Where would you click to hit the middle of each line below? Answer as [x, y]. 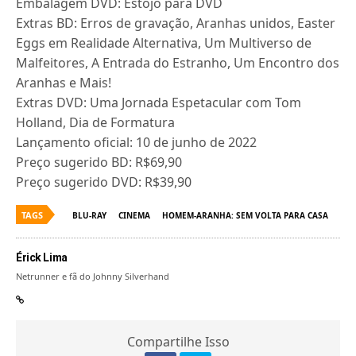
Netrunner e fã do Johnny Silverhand [93, 276]
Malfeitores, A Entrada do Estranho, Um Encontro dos [178, 63]
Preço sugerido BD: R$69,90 [99, 162]
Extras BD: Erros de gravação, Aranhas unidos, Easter [176, 23]
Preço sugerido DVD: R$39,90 [104, 182]
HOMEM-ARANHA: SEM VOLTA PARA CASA [245, 215]
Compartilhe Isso [178, 342]
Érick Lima [42, 257]
